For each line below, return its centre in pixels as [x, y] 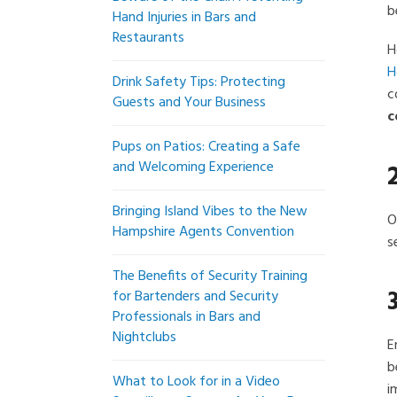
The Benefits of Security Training [210, 276]
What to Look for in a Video [196, 382]
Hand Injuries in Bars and [184, 18]
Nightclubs [144, 338]
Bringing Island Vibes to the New [210, 212]
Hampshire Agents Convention [203, 232]
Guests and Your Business [189, 103]
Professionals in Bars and [187, 317]
